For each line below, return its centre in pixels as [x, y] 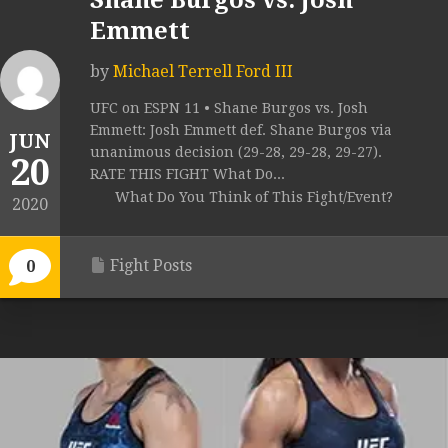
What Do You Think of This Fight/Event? [254, 197]
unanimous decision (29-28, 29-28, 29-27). [236, 152]
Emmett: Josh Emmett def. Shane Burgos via [241, 130]
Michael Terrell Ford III [203, 72]
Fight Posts [151, 266]
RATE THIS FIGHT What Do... [187, 174]
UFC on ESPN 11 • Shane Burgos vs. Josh [229, 108]
